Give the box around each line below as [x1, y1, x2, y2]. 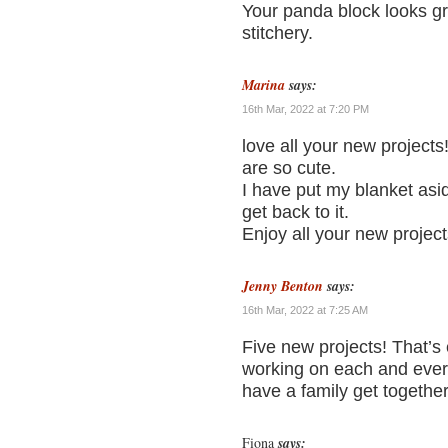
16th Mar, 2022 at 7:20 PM [242, 103, 369, 115]
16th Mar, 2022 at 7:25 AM [242, 304, 368, 316]
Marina [242, 75, 285, 95]
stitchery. [242, 23, 313, 43]
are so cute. [242, 158, 336, 178]
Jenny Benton [242, 276, 323, 296]
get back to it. [242, 202, 349, 222]
